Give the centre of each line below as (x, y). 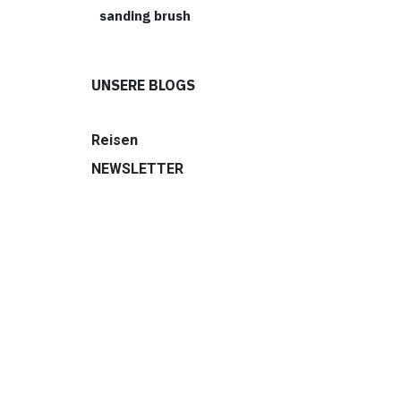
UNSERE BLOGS (143, 85)
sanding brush (145, 15)
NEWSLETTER (137, 168)
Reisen (114, 140)
